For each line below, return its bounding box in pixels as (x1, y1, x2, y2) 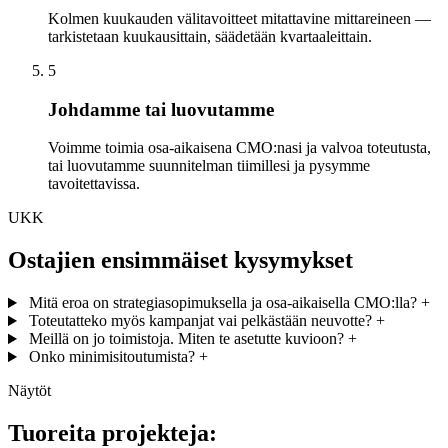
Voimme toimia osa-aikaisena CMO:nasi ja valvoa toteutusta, (48, 139, 431, 157)
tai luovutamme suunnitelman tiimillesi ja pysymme (48, 157, 370, 175)
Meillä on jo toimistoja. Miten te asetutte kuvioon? (28, 330, 344, 348)
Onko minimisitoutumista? (28, 348, 195, 366)
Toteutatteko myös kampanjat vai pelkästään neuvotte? (28, 312, 372, 330)
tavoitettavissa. (48, 175, 140, 193)
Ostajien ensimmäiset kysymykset (8, 247, 353, 274)
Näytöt (8, 382, 51, 400)
